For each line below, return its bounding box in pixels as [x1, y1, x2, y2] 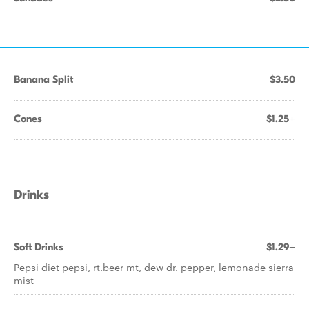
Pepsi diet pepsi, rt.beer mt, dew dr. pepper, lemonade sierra [14, 260, 294, 274]
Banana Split [14, 73, 73, 86]
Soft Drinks [14, 241, 63, 253]
